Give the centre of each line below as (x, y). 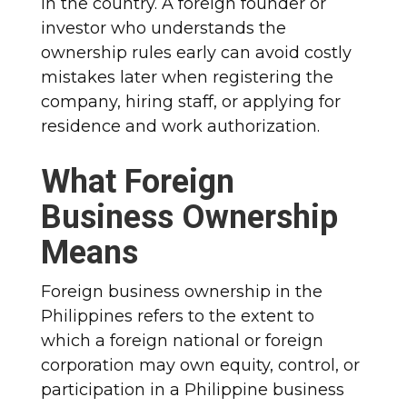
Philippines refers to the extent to (177, 316)
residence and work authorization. (180, 126)
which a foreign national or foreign (182, 340)
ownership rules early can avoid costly (196, 52)
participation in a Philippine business (192, 389)
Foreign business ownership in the (181, 291)
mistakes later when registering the (187, 77)
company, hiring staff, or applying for (190, 101)
